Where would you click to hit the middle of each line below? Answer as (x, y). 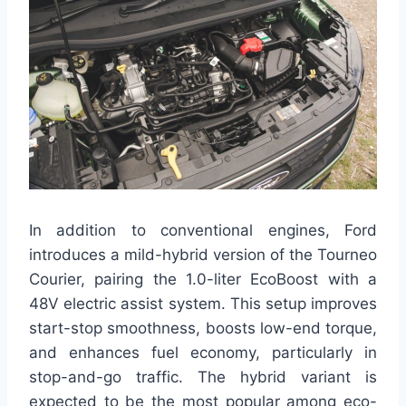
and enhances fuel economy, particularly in (203, 352)
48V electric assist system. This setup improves (203, 303)
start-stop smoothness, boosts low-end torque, (203, 328)
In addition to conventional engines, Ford (203, 230)
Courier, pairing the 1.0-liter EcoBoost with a (203, 279)
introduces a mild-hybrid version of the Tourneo (203, 254)
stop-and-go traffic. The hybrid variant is (203, 377)
